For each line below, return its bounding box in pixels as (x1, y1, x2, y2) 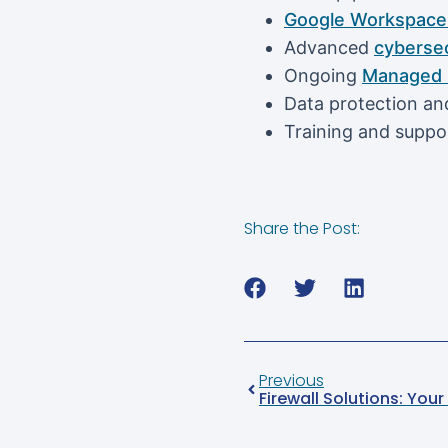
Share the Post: (244, 217, 360, 241)
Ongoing (284, 64, 362, 86)
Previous (259, 368, 324, 392)
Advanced (284, 36, 374, 58)
